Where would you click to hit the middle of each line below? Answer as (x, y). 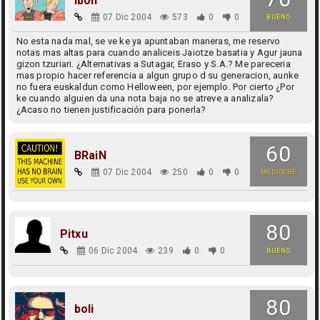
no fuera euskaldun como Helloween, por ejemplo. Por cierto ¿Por (155, 86)
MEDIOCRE (278, 172)
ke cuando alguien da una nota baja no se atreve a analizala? (145, 98)
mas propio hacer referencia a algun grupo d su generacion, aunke (157, 75)
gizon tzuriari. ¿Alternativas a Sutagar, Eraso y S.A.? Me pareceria (153, 64)
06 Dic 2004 (113, 251)
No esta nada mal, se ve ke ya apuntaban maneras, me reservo (148, 41)
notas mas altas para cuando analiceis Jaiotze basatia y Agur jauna (159, 52)
